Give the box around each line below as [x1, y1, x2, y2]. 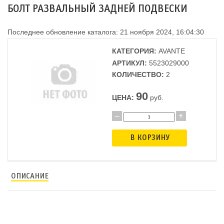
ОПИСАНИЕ [11, 172, 48, 180]
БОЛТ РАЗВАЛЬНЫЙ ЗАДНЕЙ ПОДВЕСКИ [7, 3, 187, 14]
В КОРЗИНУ [129, 134, 169, 142]
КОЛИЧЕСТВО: [112, 70, 164, 79]
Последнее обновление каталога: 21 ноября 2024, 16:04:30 [7, 27, 204, 36]
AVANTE [156, 47, 185, 55]
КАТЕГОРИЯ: [112, 47, 156, 55]
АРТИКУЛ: [112, 58, 147, 67]
